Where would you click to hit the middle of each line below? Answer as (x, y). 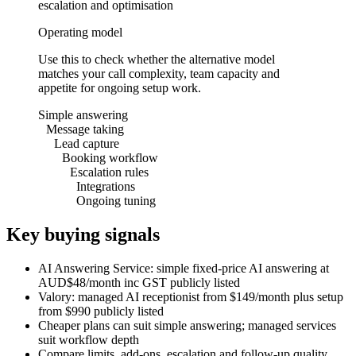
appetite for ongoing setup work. (120, 87)
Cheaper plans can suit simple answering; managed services (187, 325)
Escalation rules (109, 172)
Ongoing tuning (116, 200)
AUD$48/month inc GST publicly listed (139, 282)
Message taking (85, 129)
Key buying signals (83, 234)
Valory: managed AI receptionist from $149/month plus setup (191, 296)
